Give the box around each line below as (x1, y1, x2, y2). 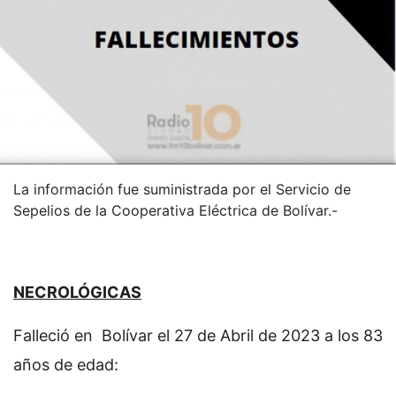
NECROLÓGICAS (13, 283, 141, 302)
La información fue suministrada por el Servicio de (13, 180, 351, 199)
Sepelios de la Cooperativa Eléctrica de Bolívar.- (13, 202, 338, 220)
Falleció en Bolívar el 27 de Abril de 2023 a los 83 (13, 326, 383, 346)
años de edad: (13, 355, 118, 375)
